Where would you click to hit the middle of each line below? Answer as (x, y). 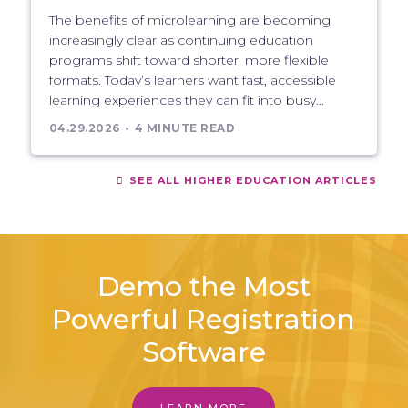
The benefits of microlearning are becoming (189, 20)
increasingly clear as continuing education (181, 40)
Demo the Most (204, 286)
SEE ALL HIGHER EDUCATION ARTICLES (252, 180)
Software (204, 352)
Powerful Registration (204, 319)
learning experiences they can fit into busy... (186, 100)
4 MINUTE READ (185, 127)
